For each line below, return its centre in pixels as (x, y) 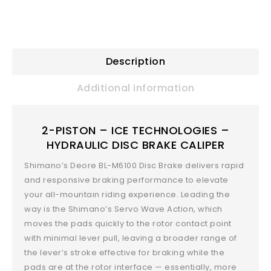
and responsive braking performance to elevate (126, 180)
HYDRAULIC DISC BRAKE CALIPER (135, 145)
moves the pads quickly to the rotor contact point (128, 223)
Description (135, 62)
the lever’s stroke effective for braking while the (125, 252)
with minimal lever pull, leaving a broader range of (131, 238)
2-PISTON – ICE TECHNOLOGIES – (135, 130)
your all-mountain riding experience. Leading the (127, 194)
